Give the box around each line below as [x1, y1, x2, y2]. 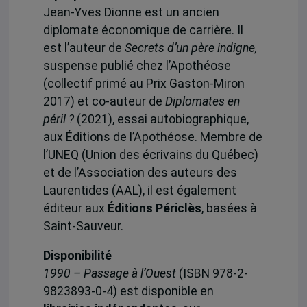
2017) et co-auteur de [42, 95, 165, 109]
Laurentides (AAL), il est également [42, 184, 236, 198]
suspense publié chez [42, 59, 163, 73]
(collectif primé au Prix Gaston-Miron [42, 77, 245, 91]
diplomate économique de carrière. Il [42, 23, 243, 38]
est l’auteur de [42, 41, 125, 56]
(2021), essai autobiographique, [73, 112, 249, 127]
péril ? [42, 112, 74, 127]
